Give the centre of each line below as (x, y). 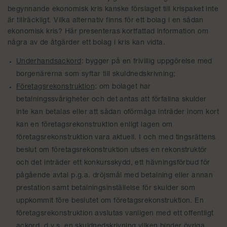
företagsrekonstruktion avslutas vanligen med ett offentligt (115, 214)
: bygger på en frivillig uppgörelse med (147, 62)
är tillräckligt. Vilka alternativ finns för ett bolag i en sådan (106, 21)
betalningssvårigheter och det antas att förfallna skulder (111, 100)
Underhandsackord (49, 62)
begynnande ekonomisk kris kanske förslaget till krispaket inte (113, 10)
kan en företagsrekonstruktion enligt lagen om (94, 125)
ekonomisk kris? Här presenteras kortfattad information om (108, 32)
